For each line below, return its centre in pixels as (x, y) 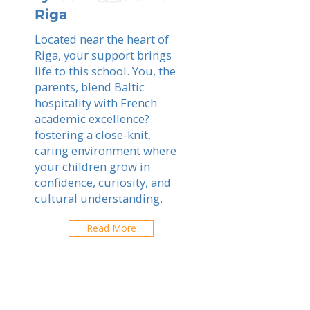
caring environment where (106, 151)
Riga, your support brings (103, 55)
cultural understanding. (99, 198)
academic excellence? (92, 119)
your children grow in (92, 166)
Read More (111, 228)
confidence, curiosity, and (103, 182)
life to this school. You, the (105, 71)
